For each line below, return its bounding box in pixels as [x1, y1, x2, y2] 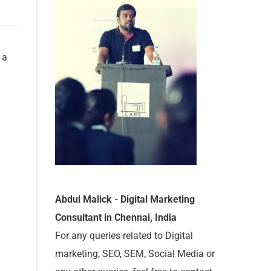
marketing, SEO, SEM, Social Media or [55, 248, 215, 260]
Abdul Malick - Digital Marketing [55, 194, 195, 205]
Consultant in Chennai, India [55, 212, 177, 223]
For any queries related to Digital [55, 230, 193, 241]
